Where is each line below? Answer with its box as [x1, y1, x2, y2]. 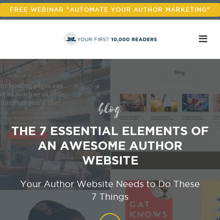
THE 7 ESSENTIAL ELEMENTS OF [11, 124, 209, 137]
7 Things [91, 192, 129, 201]
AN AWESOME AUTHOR [38, 139, 182, 152]
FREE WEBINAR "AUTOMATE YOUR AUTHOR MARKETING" [10, 6, 210, 13]
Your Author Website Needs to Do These [20, 179, 200, 189]
